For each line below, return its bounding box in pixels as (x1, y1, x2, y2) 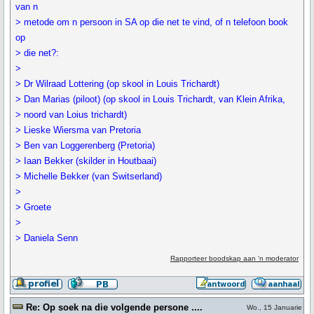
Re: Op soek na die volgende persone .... (26, 302, 203, 313)
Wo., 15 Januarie (247, 303, 302, 311)
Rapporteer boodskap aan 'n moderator (170, 254, 299, 262)
